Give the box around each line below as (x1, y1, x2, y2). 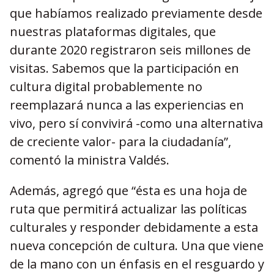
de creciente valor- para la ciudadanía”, (10, 133, 231, 150)
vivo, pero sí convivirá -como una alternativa (10, 115, 263, 131)
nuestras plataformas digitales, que (10, 23, 216, 40)
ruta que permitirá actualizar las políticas (10, 201, 247, 217)
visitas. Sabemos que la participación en (10, 60, 239, 76)
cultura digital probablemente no (10, 78, 202, 95)
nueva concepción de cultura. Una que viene (10, 237, 264, 254)
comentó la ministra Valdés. (10, 152, 169, 168)
